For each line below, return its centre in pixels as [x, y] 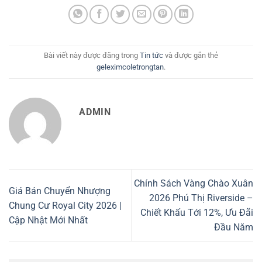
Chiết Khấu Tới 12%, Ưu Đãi [197, 213]
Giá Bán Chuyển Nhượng [60, 191]
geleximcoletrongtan [130, 67]
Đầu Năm [234, 227]
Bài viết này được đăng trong [92, 56]
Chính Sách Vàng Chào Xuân [194, 184]
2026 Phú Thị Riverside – [201, 198]
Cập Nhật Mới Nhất [48, 220]
